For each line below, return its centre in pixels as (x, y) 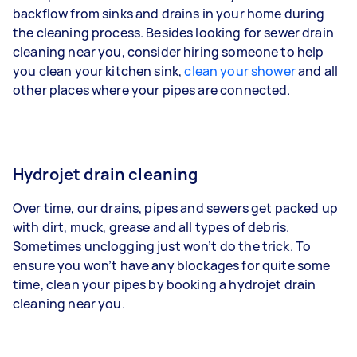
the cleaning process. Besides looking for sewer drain (173, 32)
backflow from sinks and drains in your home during (169, 13)
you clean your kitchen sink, (99, 71)
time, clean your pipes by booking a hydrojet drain (165, 284)
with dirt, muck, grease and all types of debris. (151, 227)
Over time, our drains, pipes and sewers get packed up (175, 208)
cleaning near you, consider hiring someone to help (169, 51)
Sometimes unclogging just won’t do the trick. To (162, 246)
